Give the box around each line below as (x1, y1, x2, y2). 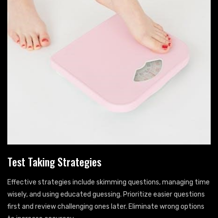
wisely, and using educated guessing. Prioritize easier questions (7, 190, 205, 199)
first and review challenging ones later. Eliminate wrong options (7, 202, 204, 211)
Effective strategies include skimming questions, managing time (7, 178, 210, 187)
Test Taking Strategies (7, 154, 101, 170)
